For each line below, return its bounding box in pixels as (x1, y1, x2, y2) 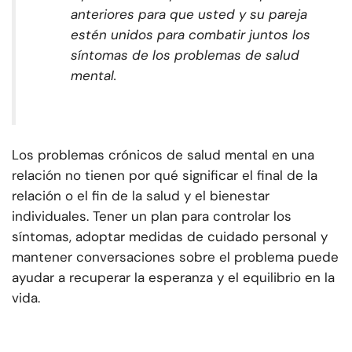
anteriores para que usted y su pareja (71, 5, 307, 24)
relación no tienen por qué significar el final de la (12, 167, 317, 185)
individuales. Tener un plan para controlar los (12, 207, 291, 225)
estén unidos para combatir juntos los (71, 26, 310, 44)
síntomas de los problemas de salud (71, 46, 299, 64)
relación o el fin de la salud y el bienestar (12, 187, 269, 205)
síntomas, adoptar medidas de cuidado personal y (12, 228, 328, 246)
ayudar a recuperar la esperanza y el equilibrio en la (12, 269, 335, 287)
